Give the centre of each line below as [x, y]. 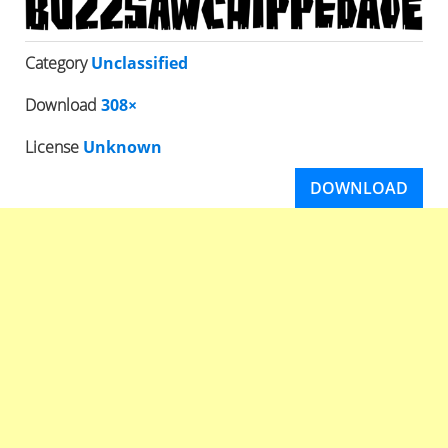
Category [58, 62]
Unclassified [139, 62]
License [54, 146]
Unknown [122, 146]
